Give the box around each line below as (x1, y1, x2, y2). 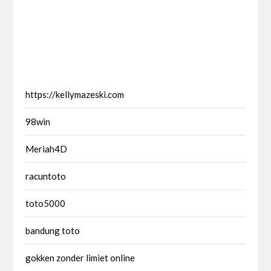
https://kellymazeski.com (25, 88, 125, 100)
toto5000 (25, 197, 66, 209)
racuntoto (25, 170, 67, 181)
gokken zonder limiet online (25, 252, 135, 263)
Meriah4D (25, 143, 68, 154)
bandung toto (25, 224, 80, 236)
